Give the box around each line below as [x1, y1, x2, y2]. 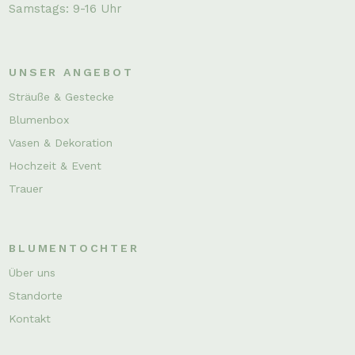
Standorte [9, 288, 63, 302]
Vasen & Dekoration [9, 136, 113, 149]
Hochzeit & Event [9, 158, 102, 172]
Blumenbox [9, 113, 70, 126]
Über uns [9, 265, 56, 279]
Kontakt [9, 311, 52, 325]
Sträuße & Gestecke [9, 90, 115, 103]
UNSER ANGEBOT [9, 65, 134, 78]
